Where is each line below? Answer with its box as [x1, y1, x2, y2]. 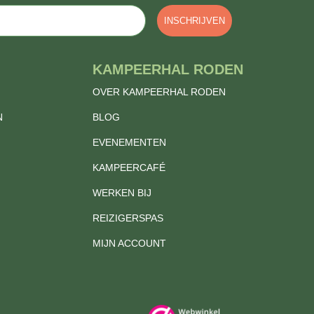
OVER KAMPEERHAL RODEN [93, 86, 226, 98]
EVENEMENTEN [93, 137, 166, 149]
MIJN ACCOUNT [93, 238, 166, 250]
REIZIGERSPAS [93, 212, 163, 224]
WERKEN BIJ [93, 187, 151, 199]
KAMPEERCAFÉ [93, 162, 165, 174]
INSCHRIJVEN [164, 15, 225, 27]
